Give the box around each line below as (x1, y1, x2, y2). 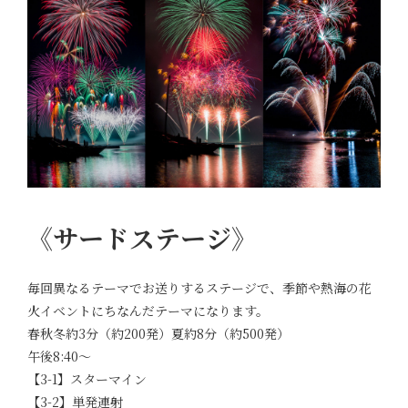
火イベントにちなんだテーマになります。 (27, 301, 269, 321)
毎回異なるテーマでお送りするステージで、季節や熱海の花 (27, 279, 372, 298)
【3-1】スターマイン (27, 370, 147, 389)
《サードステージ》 (27, 219, 257, 256)
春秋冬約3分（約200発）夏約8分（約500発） (27, 324, 290, 343)
